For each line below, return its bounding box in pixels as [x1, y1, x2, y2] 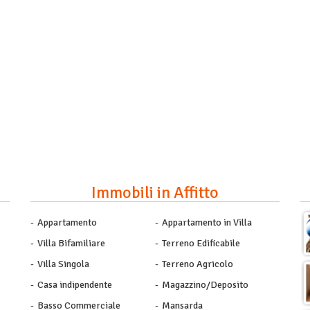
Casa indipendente [37, 279, 112, 291]
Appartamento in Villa [162, 217, 252, 228]
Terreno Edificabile [162, 237, 240, 249]
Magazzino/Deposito [162, 279, 248, 291]
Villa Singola [37, 258, 89, 270]
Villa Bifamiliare [37, 237, 105, 249]
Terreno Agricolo [162, 258, 233, 270]
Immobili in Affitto [91, 182, 219, 203]
